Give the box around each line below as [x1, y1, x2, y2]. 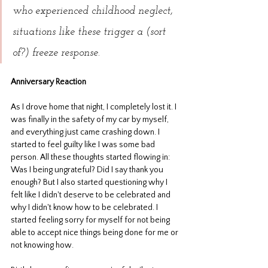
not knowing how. [11, 240, 75, 251]
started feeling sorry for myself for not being [11, 215, 172, 226]
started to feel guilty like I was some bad [11, 140, 157, 150]
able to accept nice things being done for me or [11, 228, 180, 238]
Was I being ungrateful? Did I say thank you [11, 165, 165, 175]
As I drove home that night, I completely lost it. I [11, 102, 178, 112]
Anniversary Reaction [11, 77, 86, 87]
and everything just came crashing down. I [11, 127, 162, 138]
